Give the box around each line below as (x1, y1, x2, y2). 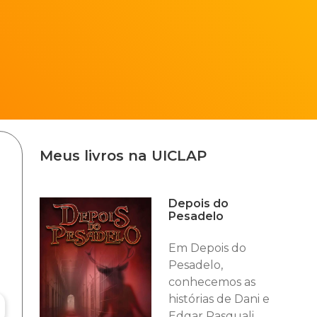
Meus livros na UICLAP (39, 147, 207, 164)
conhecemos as (168, 275, 255, 289)
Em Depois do (168, 241, 246, 255)
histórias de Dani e (168, 292, 270, 306)
